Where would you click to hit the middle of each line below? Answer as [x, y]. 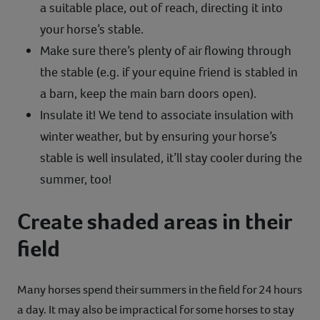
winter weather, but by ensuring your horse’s [159, 136]
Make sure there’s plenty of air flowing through [166, 50]
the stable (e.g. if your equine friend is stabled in [169, 72]
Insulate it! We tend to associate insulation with [167, 115]
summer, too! [76, 179]
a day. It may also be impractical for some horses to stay [156, 309]
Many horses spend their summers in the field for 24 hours [160, 289]
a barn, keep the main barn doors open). [148, 93]
